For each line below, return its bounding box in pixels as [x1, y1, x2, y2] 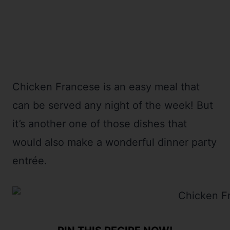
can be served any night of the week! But [12, 99, 213, 112]
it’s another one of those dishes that [12, 118, 187, 130]
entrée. [12, 155, 47, 167]
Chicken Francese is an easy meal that [12, 81, 200, 93]
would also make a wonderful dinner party [12, 136, 217, 149]
